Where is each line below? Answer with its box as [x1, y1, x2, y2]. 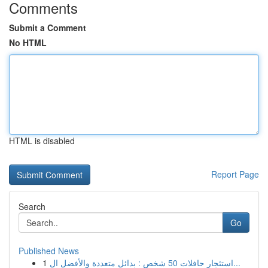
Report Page [211, 168, 259, 180]
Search [19, 200, 45, 212]
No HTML [9, 36, 47, 48]
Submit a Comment [9, 22, 86, 33]
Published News [19, 245, 79, 257]
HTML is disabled [9, 135, 75, 147]
